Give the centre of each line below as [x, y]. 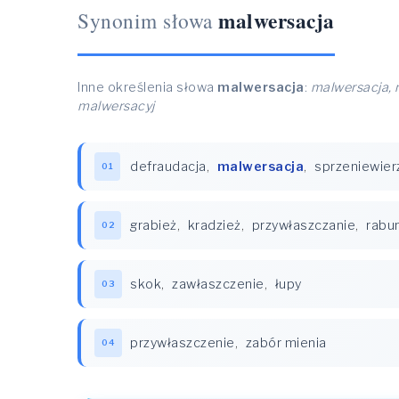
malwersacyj [116, 106]
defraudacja [168, 167]
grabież [154, 225]
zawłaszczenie [218, 284]
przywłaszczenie [183, 343]
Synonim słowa [145, 20]
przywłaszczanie [303, 225]
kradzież [214, 225]
